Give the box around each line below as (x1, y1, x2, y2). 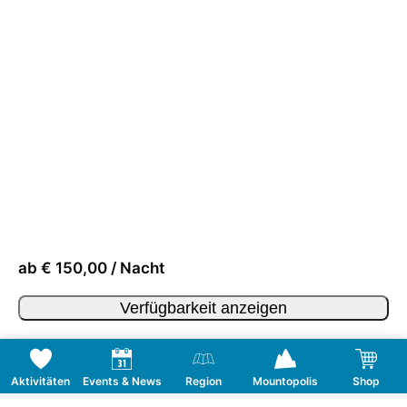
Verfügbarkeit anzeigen (120, 299, 287, 317)
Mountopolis (252, 374, 318, 388)
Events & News (82, 374, 163, 388)
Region (184, 374, 223, 388)
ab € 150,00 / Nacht (18, 259, 165, 277)
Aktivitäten (11, 374, 71, 388)
